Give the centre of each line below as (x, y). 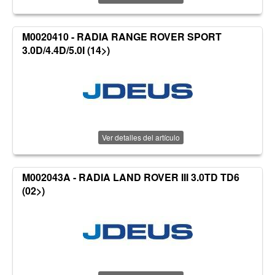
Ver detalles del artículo (141, 137)
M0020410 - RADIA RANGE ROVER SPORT (122, 37)
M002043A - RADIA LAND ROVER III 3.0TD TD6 (131, 177)
